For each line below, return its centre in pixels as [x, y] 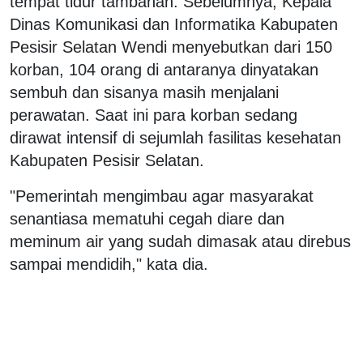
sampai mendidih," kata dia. [109, 264]
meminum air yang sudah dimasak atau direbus [180, 241]
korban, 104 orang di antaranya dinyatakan [164, 69]
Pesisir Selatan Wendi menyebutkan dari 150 [171, 47]
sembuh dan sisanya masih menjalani [144, 92]
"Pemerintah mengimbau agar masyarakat [162, 196]
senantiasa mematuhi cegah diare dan [147, 218]
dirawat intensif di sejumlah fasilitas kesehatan [175, 137]
